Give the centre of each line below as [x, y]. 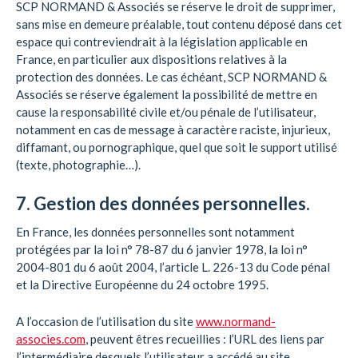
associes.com [51, 339]
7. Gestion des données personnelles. [163, 203]
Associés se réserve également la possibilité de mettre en [167, 94]
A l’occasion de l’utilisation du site [106, 321]
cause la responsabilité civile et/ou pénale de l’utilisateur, [166, 112]
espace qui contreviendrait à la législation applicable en [162, 42]
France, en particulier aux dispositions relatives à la [151, 59]
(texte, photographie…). [78, 165]
